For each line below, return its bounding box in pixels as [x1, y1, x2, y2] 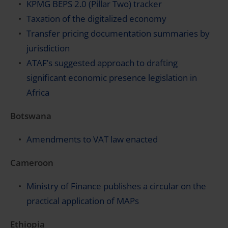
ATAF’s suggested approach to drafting [26, 57, 178, 69]
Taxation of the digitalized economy [26, 13, 166, 24]
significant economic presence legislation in [26, 72, 197, 83]
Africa [26, 87, 51, 98]
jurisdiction [26, 42, 70, 54]
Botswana [10, 110, 51, 122]
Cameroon [10, 157, 53, 168]
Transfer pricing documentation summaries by [26, 27, 210, 39]
